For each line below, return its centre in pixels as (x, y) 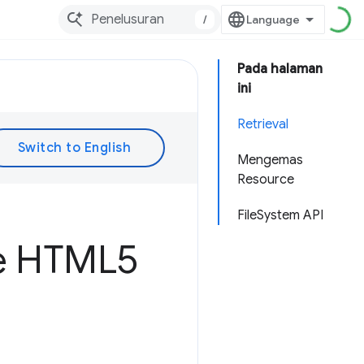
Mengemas (270, 160)
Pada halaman (280, 69)
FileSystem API (280, 215)
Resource (266, 180)
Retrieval (263, 124)
